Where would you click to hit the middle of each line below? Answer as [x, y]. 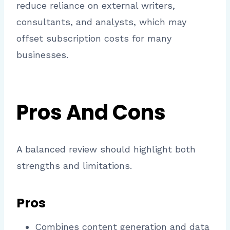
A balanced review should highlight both [106, 149]
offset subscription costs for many [94, 39]
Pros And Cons [91, 113]
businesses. [42, 55]
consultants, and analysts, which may [101, 22]
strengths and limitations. [74, 166]
